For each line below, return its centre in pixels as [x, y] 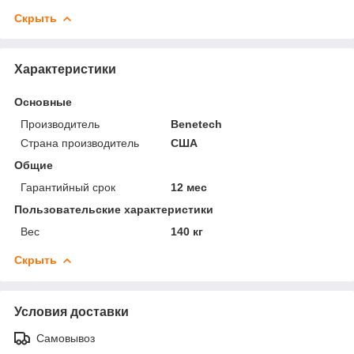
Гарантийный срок [68, 187]
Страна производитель [80, 143]
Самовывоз [66, 338]
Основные [43, 102]
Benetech [197, 124]
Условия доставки [72, 311]
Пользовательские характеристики [114, 209]
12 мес [189, 187]
